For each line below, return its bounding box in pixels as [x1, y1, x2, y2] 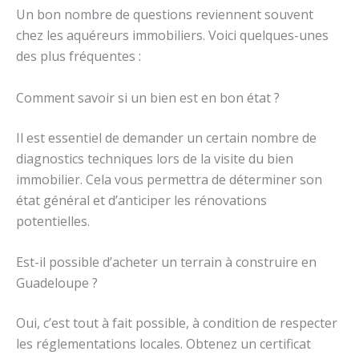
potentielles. [16, 212, 90, 230]
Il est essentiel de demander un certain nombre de [16, 128, 317, 147]
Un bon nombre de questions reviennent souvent [16, 6, 313, 23]
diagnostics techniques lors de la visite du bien [16, 149, 293, 167]
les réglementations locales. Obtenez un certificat [16, 335, 311, 353]
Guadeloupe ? [16, 274, 98, 292]
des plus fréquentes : [16, 47, 141, 65]
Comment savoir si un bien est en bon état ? [16, 88, 280, 107]
